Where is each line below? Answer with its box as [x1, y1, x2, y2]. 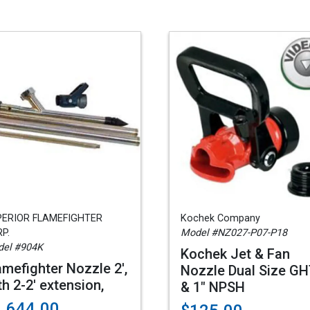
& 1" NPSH [181, 279, 245, 295]
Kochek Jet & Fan [181, 246, 290, 262]
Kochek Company [181, 212, 260, 224]
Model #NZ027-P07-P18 [181, 227, 287, 239]
